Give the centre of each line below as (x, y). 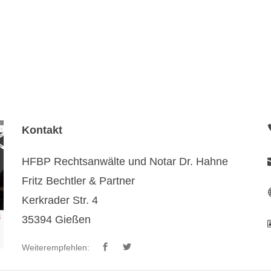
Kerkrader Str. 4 (60, 200)
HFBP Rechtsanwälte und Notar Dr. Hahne (125, 162)
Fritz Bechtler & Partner (78, 181)
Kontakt (42, 130)
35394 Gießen (56, 220)
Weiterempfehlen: (55, 247)
